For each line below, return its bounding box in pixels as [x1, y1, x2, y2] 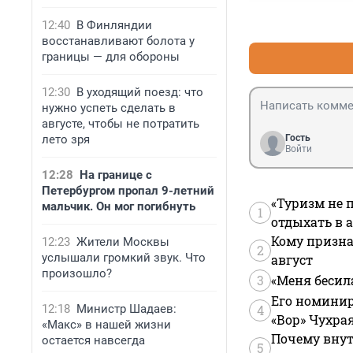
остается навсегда [42, 333, 145, 347]
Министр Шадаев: [76, 302, 176, 316]
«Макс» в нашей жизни [42, 318, 171, 332]
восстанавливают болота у [42, 34, 195, 48]
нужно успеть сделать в [42, 101, 176, 115]
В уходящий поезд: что [76, 85, 203, 99]
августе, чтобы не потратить [42, 117, 199, 131]
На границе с [80, 168, 152, 182]
